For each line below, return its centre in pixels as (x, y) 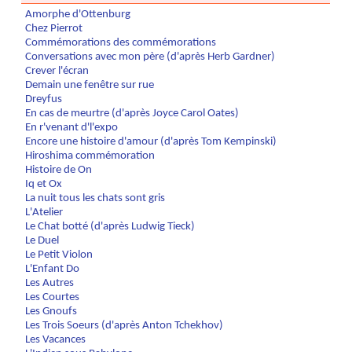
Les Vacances (56, 340)
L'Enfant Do (53, 269)
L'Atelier (44, 213)
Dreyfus (44, 100)
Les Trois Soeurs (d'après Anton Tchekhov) (125, 326)
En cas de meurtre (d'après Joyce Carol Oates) (132, 114)
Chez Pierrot (54, 29)
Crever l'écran (57, 71)
